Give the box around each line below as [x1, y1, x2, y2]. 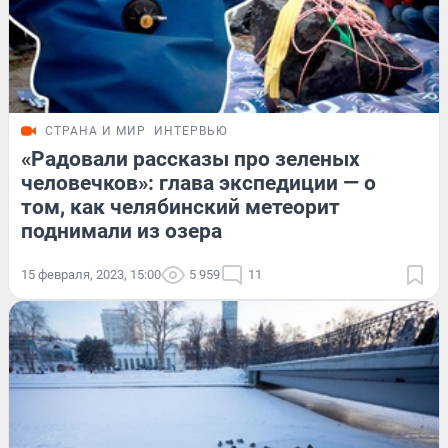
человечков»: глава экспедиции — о [21, 171, 376, 196]
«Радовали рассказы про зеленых [21, 147, 360, 172]
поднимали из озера [21, 219, 222, 244]
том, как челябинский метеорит [21, 195, 340, 220]
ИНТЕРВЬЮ [154, 124, 228, 139]
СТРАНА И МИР [45, 124, 146, 139]
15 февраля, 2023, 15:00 [21, 267, 161, 283]
